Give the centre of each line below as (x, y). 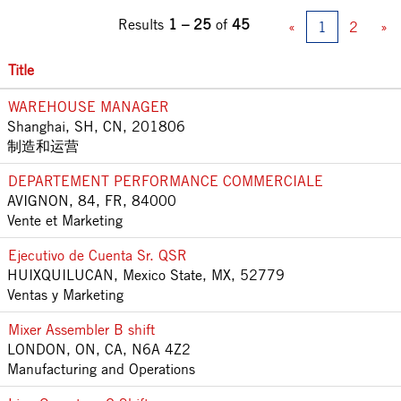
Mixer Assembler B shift (81, 329)
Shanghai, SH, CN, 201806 (96, 126)
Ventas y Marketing (65, 294)
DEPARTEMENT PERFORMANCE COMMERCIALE (166, 180)
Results (143, 24)
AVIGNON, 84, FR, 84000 (92, 200)
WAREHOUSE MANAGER (89, 106)
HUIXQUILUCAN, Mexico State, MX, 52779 (146, 274)
